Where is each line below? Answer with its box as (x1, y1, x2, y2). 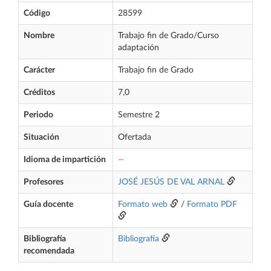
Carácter (24, 66, 55, 74)
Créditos (24, 88, 55, 97)
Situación (24, 133, 59, 142)
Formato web (118, 200, 168, 209)
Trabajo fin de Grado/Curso (118, 31, 219, 40)
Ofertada (118, 133, 151, 142)
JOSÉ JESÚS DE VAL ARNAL (118, 178, 224, 186)
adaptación (118, 44, 159, 52)
